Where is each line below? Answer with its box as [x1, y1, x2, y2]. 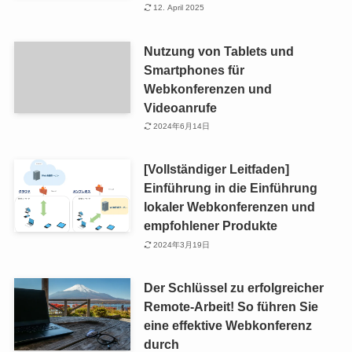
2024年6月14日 [153, 122, 211, 131]
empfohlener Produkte [143, 218, 277, 233]
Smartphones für [143, 62, 244, 77]
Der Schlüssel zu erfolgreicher [143, 280, 324, 295]
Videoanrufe [143, 100, 217, 115]
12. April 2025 [153, 3, 205, 13]
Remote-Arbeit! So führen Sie [143, 299, 318, 314]
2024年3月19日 [153, 240, 211, 249]
